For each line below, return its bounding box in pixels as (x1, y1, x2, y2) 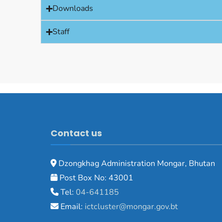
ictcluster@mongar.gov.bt (85, 201, 178, 212)
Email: (58, 201, 85, 212)
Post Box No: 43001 (57, 172, 133, 183)
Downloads (53, 2, 94, 14)
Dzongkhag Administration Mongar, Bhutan (56, 158, 215, 169)
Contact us (51, 126, 102, 139)
